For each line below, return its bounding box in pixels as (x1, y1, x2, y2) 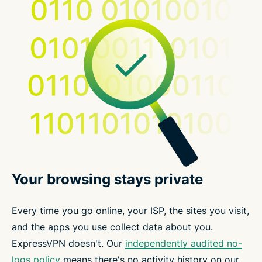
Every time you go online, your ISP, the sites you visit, (12, 204, 249, 216)
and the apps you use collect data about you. (12, 220, 213, 233)
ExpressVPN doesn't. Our (12, 237, 125, 249)
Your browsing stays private (12, 170, 203, 188)
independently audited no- (125, 237, 242, 249)
